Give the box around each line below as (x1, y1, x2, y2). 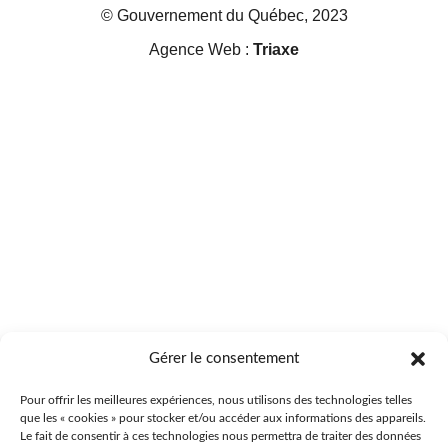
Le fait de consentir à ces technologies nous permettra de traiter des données (20, 430, 421, 442)
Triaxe (253, 40, 299, 58)
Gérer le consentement (149, 351, 299, 366)
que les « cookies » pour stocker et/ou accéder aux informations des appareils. (20, 412, 426, 424)
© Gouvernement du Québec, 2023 (100, 6, 348, 24)
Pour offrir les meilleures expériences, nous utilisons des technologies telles (20, 394, 412, 406)
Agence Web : (149, 40, 253, 58)
